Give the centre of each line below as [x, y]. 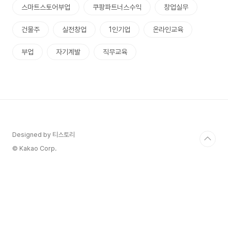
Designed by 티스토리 [44, 135]
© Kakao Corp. [34, 148]
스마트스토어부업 [46, 7]
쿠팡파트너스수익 [117, 7]
